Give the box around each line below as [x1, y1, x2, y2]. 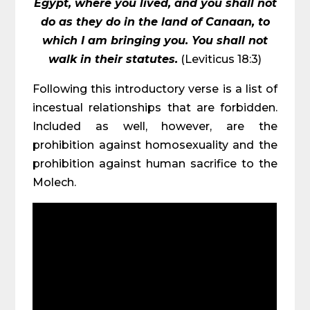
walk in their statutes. [48, 53, 178, 66]
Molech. [33, 176, 77, 189]
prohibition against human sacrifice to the [33, 157, 277, 170]
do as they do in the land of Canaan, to [40, 15, 270, 28]
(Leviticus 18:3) [178, 53, 262, 66]
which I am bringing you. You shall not [42, 34, 268, 47]
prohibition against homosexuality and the [33, 138, 277, 152]
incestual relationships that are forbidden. [33, 101, 277, 114]
